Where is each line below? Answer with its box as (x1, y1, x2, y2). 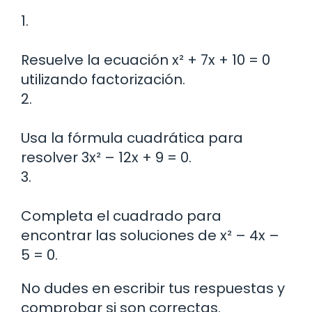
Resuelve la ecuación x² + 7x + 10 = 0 (21, 50, 270, 70)
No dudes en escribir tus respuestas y (21, 279, 285, 299)
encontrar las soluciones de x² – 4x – (21, 226, 279, 246)
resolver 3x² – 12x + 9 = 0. (21, 148, 192, 168)
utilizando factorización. (21, 70, 185, 90)
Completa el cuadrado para (21, 206, 221, 226)
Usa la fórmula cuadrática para (21, 128, 243, 148)
